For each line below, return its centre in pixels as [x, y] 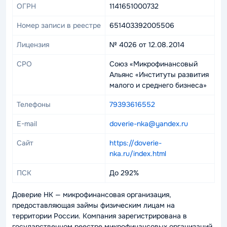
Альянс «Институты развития [159, 74]
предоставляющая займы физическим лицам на [93, 205]
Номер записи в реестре [59, 25]
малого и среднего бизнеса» [158, 85]
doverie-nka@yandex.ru [149, 124]
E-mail [27, 124]
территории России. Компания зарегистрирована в [100, 216]
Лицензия [33, 45]
